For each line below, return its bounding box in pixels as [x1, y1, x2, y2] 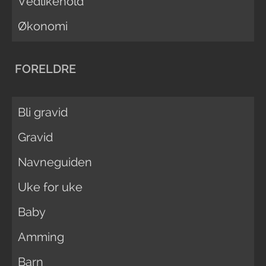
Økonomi [18, 18, 68, 33]
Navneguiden [18, 154, 92, 169]
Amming [18, 229, 64, 244]
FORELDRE [15, 62, 76, 77]
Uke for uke [18, 179, 83, 194]
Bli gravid [18, 104, 68, 119]
